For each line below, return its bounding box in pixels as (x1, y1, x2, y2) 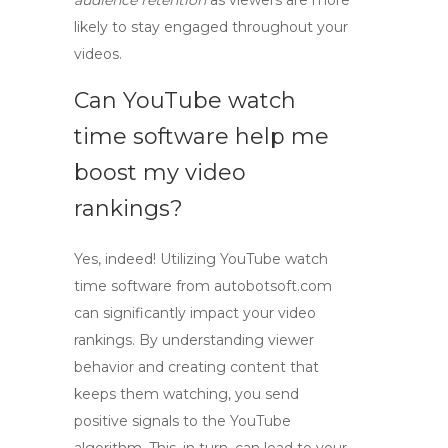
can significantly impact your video (74, 304, 316, 322)
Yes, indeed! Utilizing (74, 250, 220, 268)
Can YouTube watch (74, 87, 296, 114)
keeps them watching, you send (74, 385, 299, 403)
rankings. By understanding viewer (74, 331, 314, 349)
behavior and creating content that (74, 358, 319, 376)
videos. (74, 45, 122, 63)
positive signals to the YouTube (74, 412, 291, 430)
